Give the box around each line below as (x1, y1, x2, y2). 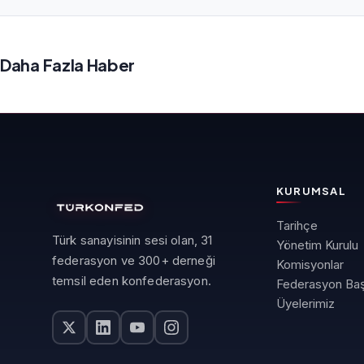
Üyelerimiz (275, 296, 335, 312)
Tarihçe (275, 218, 318, 234)
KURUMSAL (275, 184, 347, 198)
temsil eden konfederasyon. (52, 273, 211, 289)
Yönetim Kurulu (275, 237, 358, 253)
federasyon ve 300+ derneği (52, 253, 215, 269)
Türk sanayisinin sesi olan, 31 (52, 232, 213, 249)
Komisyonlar (275, 257, 344, 273)
